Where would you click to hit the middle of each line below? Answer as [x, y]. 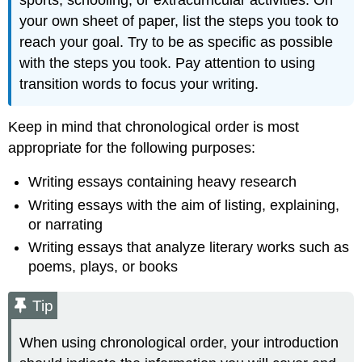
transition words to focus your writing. [139, 84]
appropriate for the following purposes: [132, 147]
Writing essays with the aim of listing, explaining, [184, 205]
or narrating [66, 224]
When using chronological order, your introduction [179, 343]
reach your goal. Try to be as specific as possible [177, 42]
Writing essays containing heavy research [163, 182]
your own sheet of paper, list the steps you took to [179, 21]
